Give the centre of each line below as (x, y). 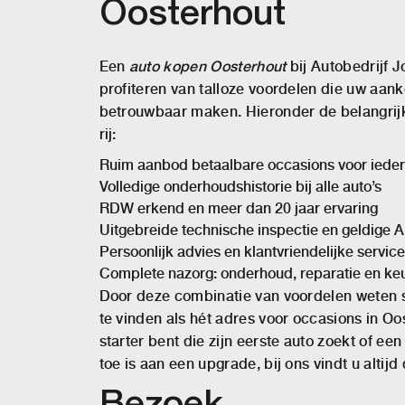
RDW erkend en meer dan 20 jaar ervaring (238, 208)
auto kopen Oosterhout (207, 66)
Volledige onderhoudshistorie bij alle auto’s (240, 187)
